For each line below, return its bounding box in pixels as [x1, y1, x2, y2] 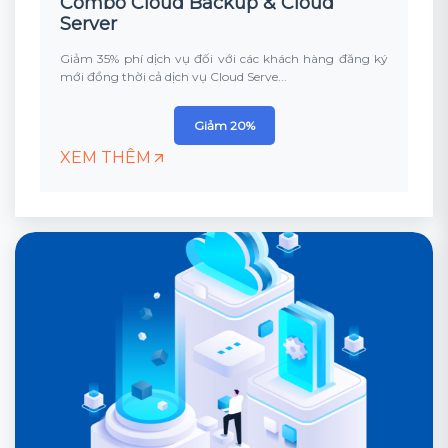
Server [60, 13, 117, 35]
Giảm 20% [193, 118, 255, 133]
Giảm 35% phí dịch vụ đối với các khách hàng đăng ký [60, 51, 388, 66]
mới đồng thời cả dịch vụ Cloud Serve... [60, 69, 287, 84]
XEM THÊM [60, 148, 151, 167]
